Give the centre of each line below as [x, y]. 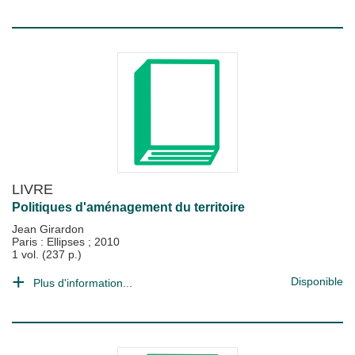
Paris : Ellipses [50, 242]
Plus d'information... [83, 283]
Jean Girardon [48, 229]
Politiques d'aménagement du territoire [128, 207]
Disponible [317, 281]
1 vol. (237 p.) [47, 254]
